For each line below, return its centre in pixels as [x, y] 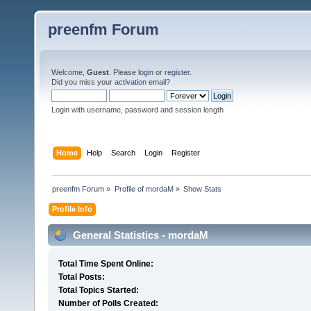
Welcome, [69, 72]
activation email [140, 82]
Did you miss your [83, 82]
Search [124, 152]
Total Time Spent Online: [106, 264]
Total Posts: [81, 277]
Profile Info [73, 209]
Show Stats [202, 188]
